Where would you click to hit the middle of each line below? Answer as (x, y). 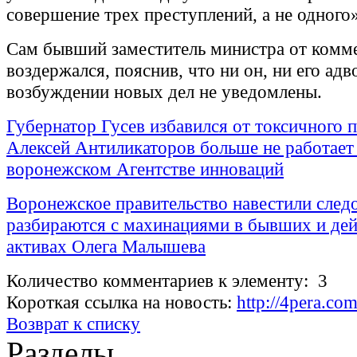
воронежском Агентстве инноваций (145, 169)
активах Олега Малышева (106, 247)
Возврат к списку (73, 324)
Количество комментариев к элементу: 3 (167, 281)
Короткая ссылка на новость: (122, 302)
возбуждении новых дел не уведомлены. (164, 92)
